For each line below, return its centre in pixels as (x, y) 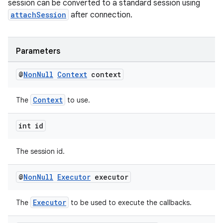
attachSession (38, 15)
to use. (78, 100)
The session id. (40, 151)
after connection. (101, 15)
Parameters (38, 51)
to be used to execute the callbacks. (130, 203)
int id (31, 126)
